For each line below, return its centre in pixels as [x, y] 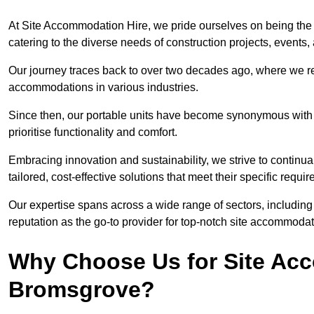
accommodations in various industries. [103, 88]
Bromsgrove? [82, 290]
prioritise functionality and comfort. [93, 132]
